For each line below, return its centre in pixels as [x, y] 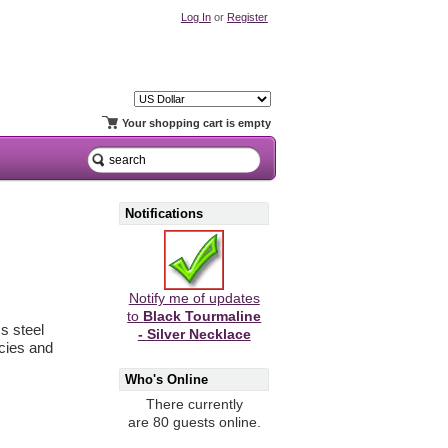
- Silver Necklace [194, 335]
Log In [195, 16]
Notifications [164, 213]
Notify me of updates [194, 299]
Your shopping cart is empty [196, 123]
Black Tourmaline [202, 317]
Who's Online [167, 379]
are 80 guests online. [194, 423]
